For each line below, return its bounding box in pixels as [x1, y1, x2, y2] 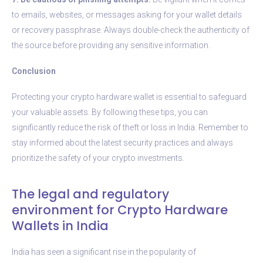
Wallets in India [12, 217, 109, 234]
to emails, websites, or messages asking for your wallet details [12, 9, 242, 19]
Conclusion [12, 66, 56, 76]
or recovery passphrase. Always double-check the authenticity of [12, 25, 249, 35]
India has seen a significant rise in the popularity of [12, 247, 196, 257]
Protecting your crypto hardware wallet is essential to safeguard [12, 92, 247, 102]
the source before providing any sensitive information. [12, 40, 210, 50]
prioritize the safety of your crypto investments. [12, 153, 184, 163]
